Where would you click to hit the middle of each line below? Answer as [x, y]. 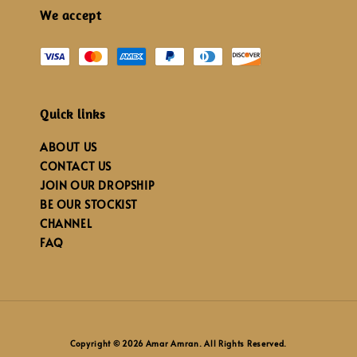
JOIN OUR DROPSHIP [97, 186]
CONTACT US [76, 167]
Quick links [73, 114]
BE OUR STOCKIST [89, 205]
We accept [71, 16]
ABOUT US [69, 147]
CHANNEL [66, 224]
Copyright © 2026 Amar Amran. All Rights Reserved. [178, 344]
